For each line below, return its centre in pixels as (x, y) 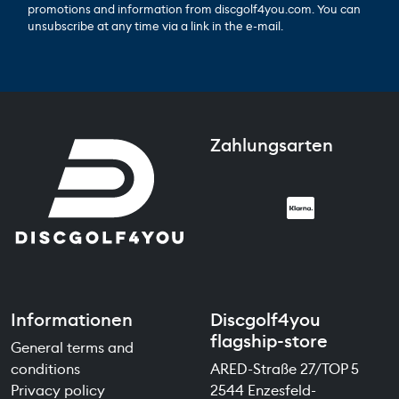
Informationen (72, 319)
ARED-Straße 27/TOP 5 (285, 369)
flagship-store (269, 341)
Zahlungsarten (272, 145)
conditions (45, 369)
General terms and (72, 347)
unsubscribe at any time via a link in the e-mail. (155, 26)
